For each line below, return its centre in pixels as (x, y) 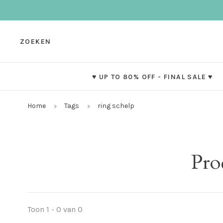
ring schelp (116, 106)
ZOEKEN (36, 42)
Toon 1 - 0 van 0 (55, 210)
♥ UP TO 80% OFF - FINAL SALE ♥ (152, 77)
